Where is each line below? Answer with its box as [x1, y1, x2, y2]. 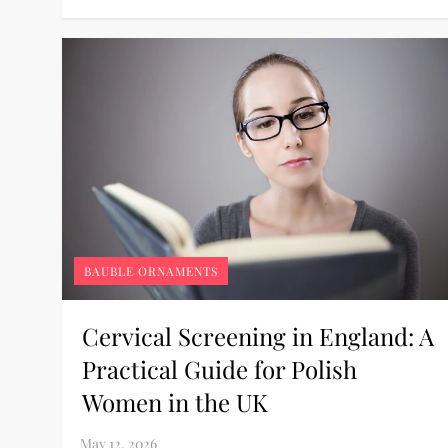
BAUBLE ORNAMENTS [84, 262, 219, 279]
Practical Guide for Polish [82, 352, 358, 385]
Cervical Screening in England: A [82, 319, 435, 352]
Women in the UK [82, 385, 269, 418]
